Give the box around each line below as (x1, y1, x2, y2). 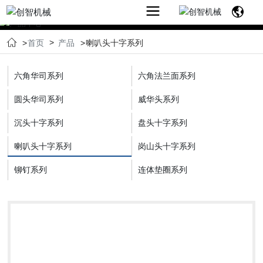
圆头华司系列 (14, 94, 64, 104)
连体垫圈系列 (137, 164, 187, 174)
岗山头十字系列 (137, 141, 195, 151)
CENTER (112, 48, 151, 59)
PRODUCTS (104, 29, 159, 40)
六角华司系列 (14, 70, 64, 80)
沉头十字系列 (14, 117, 64, 127)
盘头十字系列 (137, 117, 187, 127)
